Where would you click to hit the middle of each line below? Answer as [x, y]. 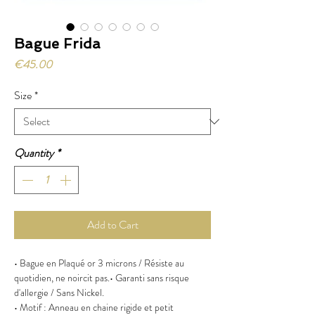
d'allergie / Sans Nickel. [59, 292]
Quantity [34, 153]
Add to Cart [112, 225]
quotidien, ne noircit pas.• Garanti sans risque [102, 278]
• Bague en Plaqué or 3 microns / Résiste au [99, 263]
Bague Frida [57, 44]
